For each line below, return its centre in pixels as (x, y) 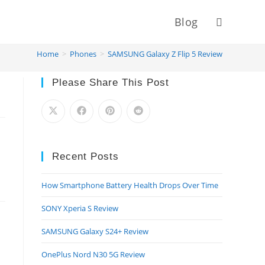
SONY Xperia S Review (80, 208)
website (231, 65)
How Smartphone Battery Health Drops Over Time (130, 185)
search (229, 109)
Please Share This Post (111, 83)
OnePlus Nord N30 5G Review (93, 254)
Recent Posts (85, 156)
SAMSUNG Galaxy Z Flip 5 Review (165, 54)
